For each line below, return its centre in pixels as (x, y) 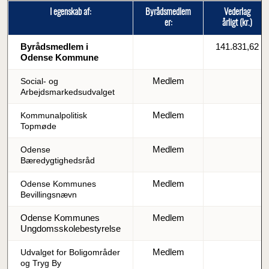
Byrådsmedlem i (54, 46)
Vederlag (237, 12)
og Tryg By (41, 263)
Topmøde (38, 126)
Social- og (39, 81)
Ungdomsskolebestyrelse (71, 228)
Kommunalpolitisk (54, 115)
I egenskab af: (71, 12)
